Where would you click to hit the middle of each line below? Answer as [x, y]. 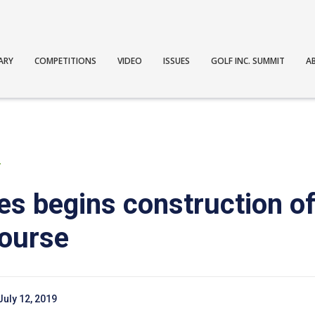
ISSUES [177, 60]
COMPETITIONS [66, 60]
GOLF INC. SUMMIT [248, 60]
